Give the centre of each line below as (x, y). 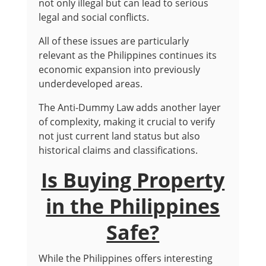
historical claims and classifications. (118, 151)
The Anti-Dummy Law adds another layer (129, 108)
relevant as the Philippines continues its (127, 56)
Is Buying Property (133, 180)
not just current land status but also (119, 136)
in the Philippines (133, 206)
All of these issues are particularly (113, 41)
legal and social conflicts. (94, 18)
